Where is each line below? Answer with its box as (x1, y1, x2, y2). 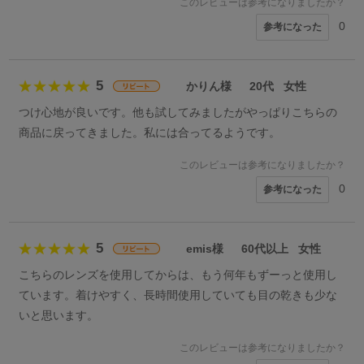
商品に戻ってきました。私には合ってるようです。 (19, 126, 281, 140)
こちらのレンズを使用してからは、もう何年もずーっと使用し (19, 268, 338, 282)
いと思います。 (19, 309, 99, 323)
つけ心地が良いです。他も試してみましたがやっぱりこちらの (19, 106, 338, 119)
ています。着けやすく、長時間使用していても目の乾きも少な (19, 288, 338, 302)
